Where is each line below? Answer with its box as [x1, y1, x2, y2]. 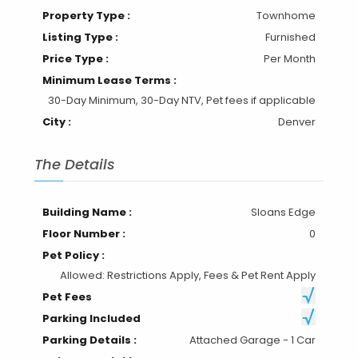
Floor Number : [42, 226, 125, 242]
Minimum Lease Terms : [42, 73, 177, 89]
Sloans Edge [251, 205, 316, 221]
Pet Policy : [42, 248, 105, 264]
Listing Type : [42, 30, 118, 46]
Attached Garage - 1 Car [189, 332, 316, 348]
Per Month [264, 51, 316, 67]
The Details [34, 154, 115, 175]
